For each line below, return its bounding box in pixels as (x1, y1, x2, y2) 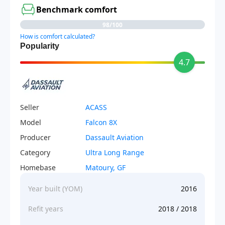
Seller (20, 102, 39, 112)
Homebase (20, 163, 56, 172)
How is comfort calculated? (20, 32, 95, 41)
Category (20, 148, 50, 157)
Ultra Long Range (85, 148, 144, 157)
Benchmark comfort (36, 4, 117, 15)
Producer (20, 133, 51, 142)
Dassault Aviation (85, 133, 144, 142)
